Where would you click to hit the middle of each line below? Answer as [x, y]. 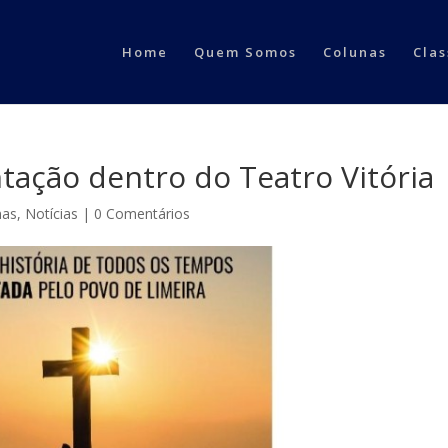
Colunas [354, 52]
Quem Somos [245, 52]
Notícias [52, 213]
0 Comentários [142, 213]
